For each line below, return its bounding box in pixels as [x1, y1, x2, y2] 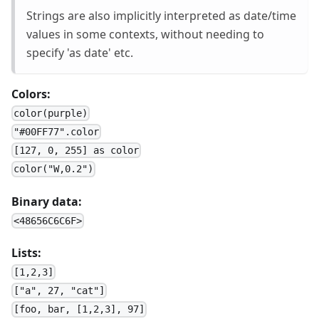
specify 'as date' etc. [26, 44, 133, 61]
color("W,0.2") [14, 163, 94, 175]
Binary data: [11, 193, 82, 209]
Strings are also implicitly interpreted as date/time [26, 7, 296, 23]
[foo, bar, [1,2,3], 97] [14, 303, 145, 315]
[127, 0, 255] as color [14, 145, 140, 157]
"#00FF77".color [14, 126, 100, 138]
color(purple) [14, 107, 88, 119]
